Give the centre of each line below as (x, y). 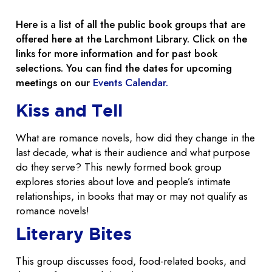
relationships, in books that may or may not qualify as (132, 196)
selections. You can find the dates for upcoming (124, 68)
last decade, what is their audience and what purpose (133, 153)
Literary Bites (74, 234)
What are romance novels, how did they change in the (135, 138)
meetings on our (54, 83)
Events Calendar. (132, 83)
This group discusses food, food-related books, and (131, 261)
